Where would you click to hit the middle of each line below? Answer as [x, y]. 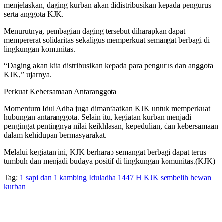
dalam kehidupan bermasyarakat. [55, 135]
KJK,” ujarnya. [28, 75]
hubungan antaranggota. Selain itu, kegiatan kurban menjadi [98, 117]
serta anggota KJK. [34, 14]
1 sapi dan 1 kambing [53, 178]
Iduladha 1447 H [115, 178]
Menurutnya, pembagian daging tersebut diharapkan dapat [95, 31]
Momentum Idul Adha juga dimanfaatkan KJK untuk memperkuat [107, 109]
